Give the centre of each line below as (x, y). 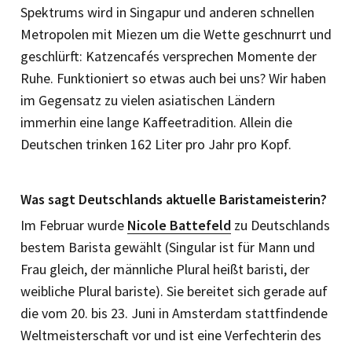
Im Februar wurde (74, 225)
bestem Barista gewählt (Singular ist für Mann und (168, 247)
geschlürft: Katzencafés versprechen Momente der (169, 56)
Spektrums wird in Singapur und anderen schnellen (167, 12)
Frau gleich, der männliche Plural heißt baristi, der (165, 269)
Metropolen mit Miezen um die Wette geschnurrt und (176, 34)
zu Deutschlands (280, 225)
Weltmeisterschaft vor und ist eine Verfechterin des (171, 335)
